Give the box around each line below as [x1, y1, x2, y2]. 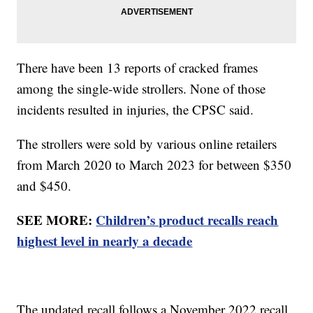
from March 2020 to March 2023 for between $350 [17, 155, 292, 173]
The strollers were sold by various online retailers [17, 134, 277, 152]
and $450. [17, 176, 72, 194]
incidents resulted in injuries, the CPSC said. [17, 100, 259, 118]
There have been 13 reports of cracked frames [17, 58, 259, 76]
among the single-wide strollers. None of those [17, 79, 266, 97]
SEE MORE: [17, 210, 96, 229]
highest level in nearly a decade [17, 231, 193, 250]
